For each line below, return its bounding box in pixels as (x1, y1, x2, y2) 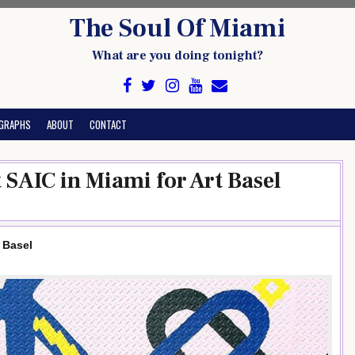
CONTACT (90, 116, 127, 132)
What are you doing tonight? (92, 48, 263, 63)
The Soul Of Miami (70, 12, 285, 45)
